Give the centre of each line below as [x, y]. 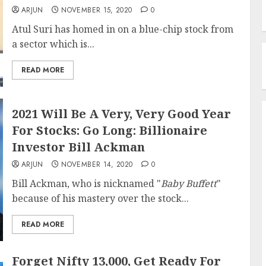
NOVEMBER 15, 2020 [97, 10]
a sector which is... [53, 44]
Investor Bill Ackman [78, 147]
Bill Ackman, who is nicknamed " [86, 183]
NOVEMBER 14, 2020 [97, 164]
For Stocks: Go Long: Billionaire [109, 130]
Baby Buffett [189, 183]
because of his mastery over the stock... [100, 198]
